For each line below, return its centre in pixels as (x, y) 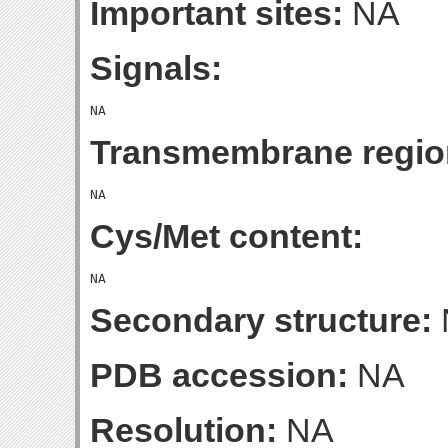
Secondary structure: (261, 320)
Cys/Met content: (226, 236)
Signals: (156, 68)
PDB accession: (219, 375)
